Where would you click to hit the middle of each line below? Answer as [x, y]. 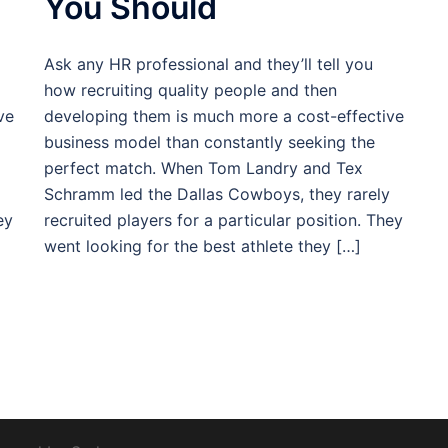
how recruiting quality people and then [190, 90]
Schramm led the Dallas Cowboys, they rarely [217, 194]
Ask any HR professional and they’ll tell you [208, 64]
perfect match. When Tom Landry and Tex [203, 168]
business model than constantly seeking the [209, 142]
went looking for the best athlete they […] [202, 246]
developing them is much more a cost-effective [224, 116]
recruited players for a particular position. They [223, 220]
